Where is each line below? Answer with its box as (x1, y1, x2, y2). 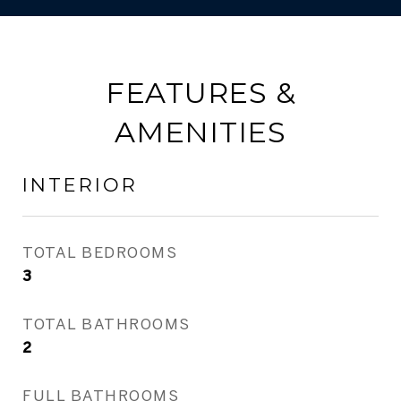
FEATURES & (105, 75, 296, 110)
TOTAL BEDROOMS (22, 243, 177, 260)
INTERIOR (22, 174, 138, 196)
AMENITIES (115, 115, 286, 149)
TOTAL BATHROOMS (22, 315, 191, 332)
